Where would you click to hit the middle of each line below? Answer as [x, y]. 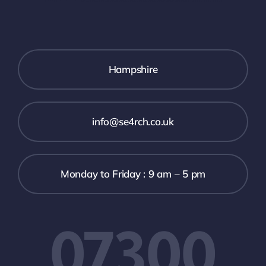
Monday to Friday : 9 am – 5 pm [133, 174]
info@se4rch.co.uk [133, 121]
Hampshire [133, 69]
